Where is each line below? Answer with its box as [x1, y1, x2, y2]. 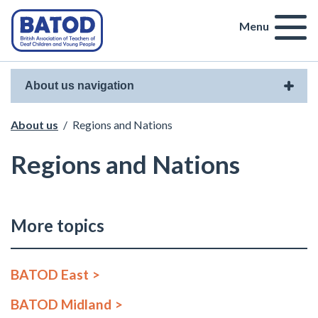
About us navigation [25, 79, 134, 92]
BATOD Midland [11, 296, 111, 312]
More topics [11, 215, 104, 236]
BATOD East [11, 266, 89, 283]
